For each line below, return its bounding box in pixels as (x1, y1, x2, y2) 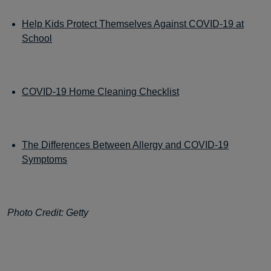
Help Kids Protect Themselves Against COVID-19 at (22, 19, 244, 29)
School (22, 33, 52, 44)
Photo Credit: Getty (7, 207, 88, 218)
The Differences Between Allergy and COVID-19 (22, 140, 229, 150)
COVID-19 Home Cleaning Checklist (22, 87, 179, 97)
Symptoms (22, 154, 67, 165)
